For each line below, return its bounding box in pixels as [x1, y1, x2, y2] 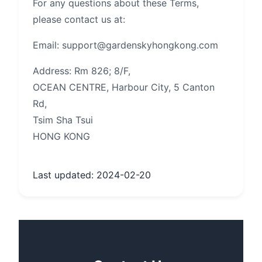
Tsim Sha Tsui [33, 114, 93, 126]
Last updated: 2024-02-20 [33, 169, 151, 181]
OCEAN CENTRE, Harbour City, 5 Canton [33, 81, 215, 93]
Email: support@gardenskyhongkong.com [33, 39, 218, 51]
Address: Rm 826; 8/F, [33, 65, 130, 77]
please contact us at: [33, 13, 125, 25]
